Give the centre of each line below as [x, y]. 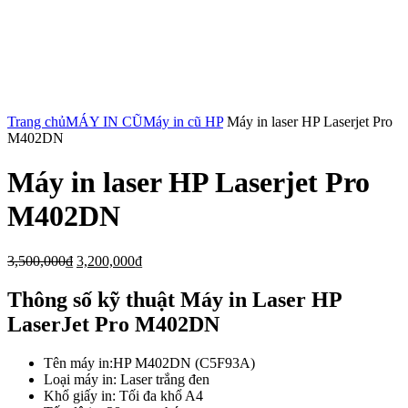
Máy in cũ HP [183, 121]
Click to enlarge [53, 105]
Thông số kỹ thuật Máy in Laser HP [174, 299]
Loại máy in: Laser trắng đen [127, 379]
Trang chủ [36, 121]
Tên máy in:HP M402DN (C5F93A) [149, 362]
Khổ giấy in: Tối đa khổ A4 [123, 395]
